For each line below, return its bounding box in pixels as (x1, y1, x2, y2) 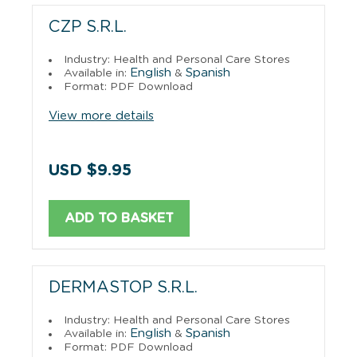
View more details (49, 109, 154, 122)
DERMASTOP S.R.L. (49, 279, 198, 296)
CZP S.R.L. (49, 18, 127, 35)
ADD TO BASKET (65, 211, 174, 225)
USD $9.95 (49, 162, 131, 178)
